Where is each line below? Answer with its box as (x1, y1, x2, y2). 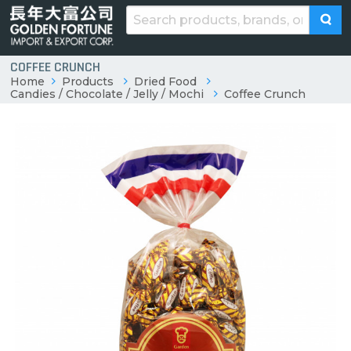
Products (61, 74, 114, 89)
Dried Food (134, 74, 197, 89)
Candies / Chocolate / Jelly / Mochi (9, 87, 204, 102)
